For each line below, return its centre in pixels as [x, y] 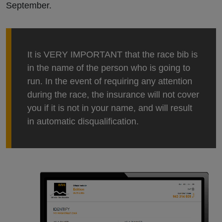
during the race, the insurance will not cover [113, 95]
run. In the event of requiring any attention [110, 82]
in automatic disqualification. [83, 122]
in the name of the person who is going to [109, 68]
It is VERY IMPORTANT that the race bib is [112, 55]
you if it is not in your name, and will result [110, 108]
